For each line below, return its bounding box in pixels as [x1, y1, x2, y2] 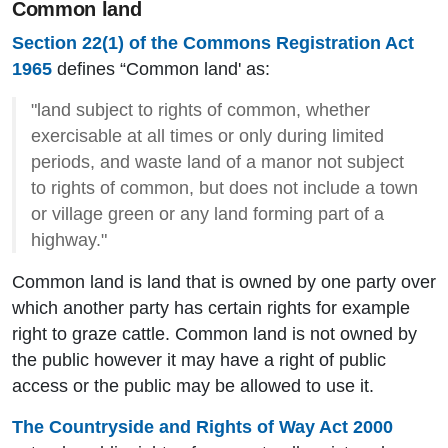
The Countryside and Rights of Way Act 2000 [12, 417, 393, 438]
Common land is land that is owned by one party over [12, 272, 436, 293]
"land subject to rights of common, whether [31, 100, 370, 121]
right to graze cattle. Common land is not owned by [12, 324, 417, 345]
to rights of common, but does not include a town [31, 178, 418, 199]
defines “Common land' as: [52, 59, 275, 80]
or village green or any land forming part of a [31, 204, 384, 225]
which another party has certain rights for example [12, 298, 410, 319]
